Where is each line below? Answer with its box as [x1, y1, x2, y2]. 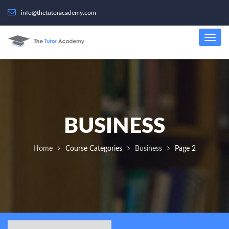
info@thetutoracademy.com [21, 10, 96, 16]
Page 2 [175, 145, 196, 152]
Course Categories [65, 145, 122, 152]
